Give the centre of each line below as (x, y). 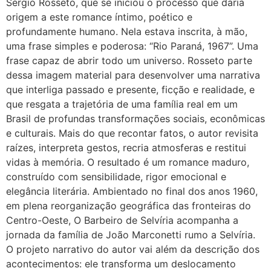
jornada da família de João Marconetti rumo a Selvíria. (131, 235)
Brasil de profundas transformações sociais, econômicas (135, 119)
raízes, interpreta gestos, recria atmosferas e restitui (126, 148)
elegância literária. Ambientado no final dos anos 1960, (132, 191)
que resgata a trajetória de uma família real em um (122, 104)
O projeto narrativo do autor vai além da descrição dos (133, 250)
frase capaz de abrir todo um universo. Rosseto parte (129, 61)
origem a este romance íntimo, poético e (99, 17)
